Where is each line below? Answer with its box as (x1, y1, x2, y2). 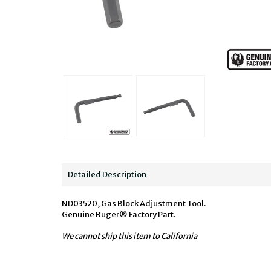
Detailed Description (68, 169, 146, 180)
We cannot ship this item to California (62, 231, 197, 242)
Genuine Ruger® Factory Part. (62, 209, 175, 220)
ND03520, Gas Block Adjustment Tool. (62, 198, 206, 209)
